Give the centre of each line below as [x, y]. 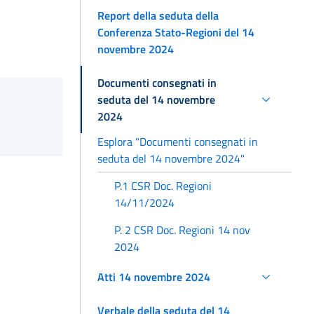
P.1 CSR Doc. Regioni [163, 186]
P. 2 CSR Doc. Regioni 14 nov [182, 230]
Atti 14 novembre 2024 [154, 277]
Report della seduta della [158, 15]
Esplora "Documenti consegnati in [178, 141]
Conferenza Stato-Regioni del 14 [176, 32]
